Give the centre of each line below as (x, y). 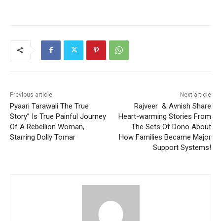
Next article (195, 94)
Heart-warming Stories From (165, 116)
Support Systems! (182, 147)
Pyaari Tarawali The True (49, 106)
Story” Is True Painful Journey (58, 116)
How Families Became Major (165, 137)
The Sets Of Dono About (171, 127)
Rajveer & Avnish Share (172, 106)
